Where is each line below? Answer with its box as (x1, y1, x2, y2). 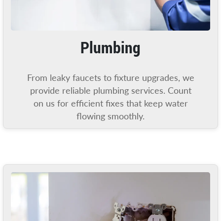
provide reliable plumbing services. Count (30, 85, 191, 96)
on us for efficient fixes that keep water (33, 98, 188, 109)
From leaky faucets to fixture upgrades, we (27, 72, 194, 83)
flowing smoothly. (76, 110, 145, 121)
